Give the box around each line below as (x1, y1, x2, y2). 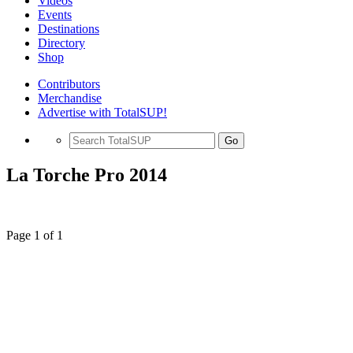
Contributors (38, 77, 100, 91)
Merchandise (38, 91, 102, 105)
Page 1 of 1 (6, 228, 63, 242)
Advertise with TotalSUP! (38, 106, 167, 119)
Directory (38, 36, 85, 50)
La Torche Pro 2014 (6, 164, 167, 185)
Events (38, 8, 72, 21)
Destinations (38, 22, 99, 35)
